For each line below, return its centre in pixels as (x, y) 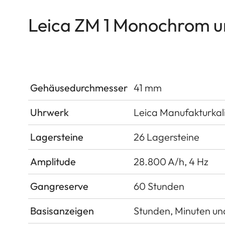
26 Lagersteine (166, 137)
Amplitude (53, 161)
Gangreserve (59, 186)
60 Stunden (159, 186)
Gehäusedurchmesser (79, 87)
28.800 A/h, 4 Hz (171, 161)
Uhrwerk (49, 112)
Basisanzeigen (62, 210)
